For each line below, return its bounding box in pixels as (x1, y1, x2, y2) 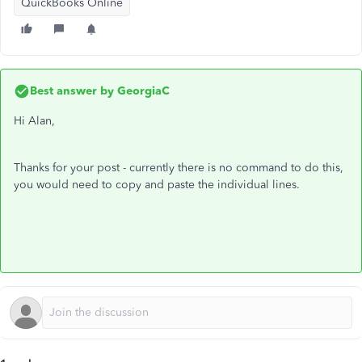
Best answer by (30, 84, 114, 98)
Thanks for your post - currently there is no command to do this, (14, 161, 343, 175)
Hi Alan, (14, 114, 55, 128)
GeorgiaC (114, 84, 170, 98)
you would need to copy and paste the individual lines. (14, 178, 303, 192)
